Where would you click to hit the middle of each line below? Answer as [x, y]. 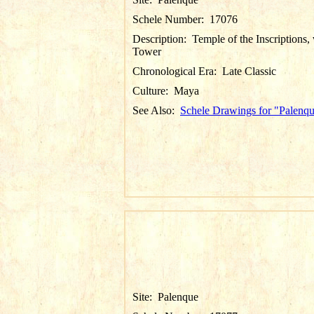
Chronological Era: [177, 71]
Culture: [153, 91]
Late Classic [249, 71]
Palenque [178, 297]
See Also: [156, 110]
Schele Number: [171, 19]
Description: [162, 39]
